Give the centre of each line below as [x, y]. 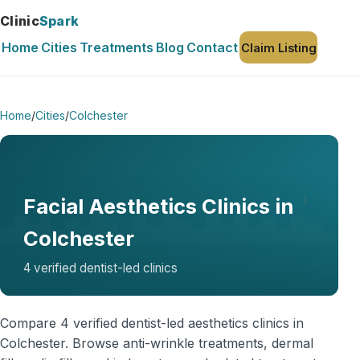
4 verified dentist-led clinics [100, 268]
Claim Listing [278, 47]
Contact [213, 47]
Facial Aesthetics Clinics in [158, 206]
